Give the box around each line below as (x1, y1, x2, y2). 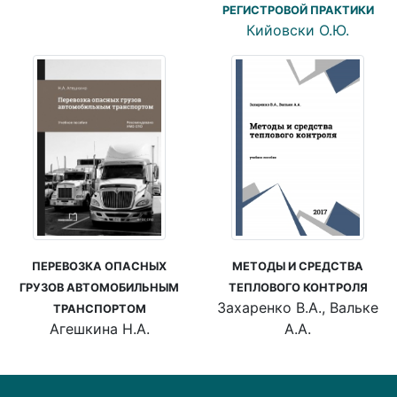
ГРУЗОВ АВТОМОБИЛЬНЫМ (19, 280, 179, 294)
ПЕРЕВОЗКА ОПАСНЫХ (32, 259, 167, 273)
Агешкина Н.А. (49, 319, 150, 338)
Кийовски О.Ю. (246, 21, 349, 40)
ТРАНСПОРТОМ (52, 301, 146, 315)
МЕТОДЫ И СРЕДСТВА (232, 259, 363, 273)
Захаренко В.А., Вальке (217, 298, 378, 316)
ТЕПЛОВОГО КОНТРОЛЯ (228, 280, 368, 294)
